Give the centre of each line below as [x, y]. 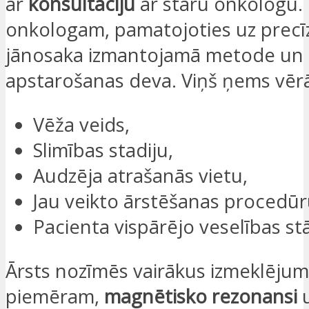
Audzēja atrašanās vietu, [140, 176]
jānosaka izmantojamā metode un [154, 55]
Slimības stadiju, [103, 150]
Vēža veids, [81, 125]
